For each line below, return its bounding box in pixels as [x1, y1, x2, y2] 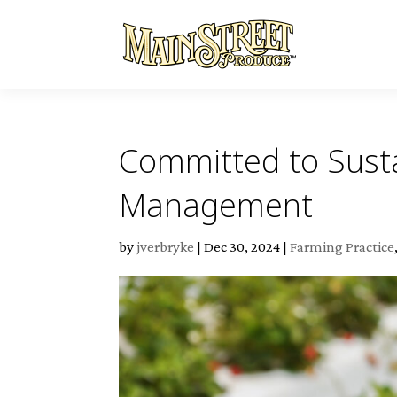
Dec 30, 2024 [204, 238, 281, 255]
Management [119, 183, 314, 227]
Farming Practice [290, 238, 395, 255]
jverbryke [136, 238, 195, 255]
